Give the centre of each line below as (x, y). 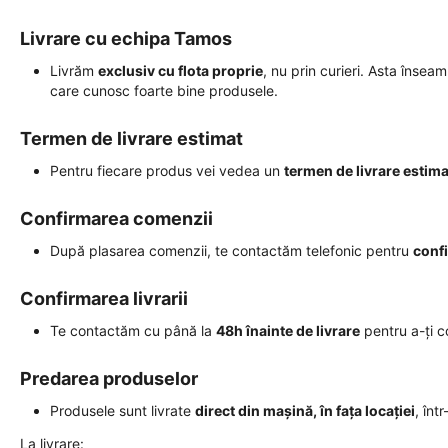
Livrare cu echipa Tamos (126, 38)
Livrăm (74, 70)
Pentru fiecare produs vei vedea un (167, 170)
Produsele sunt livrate (122, 410)
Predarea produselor (109, 378)
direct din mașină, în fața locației (305, 410)
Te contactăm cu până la (133, 330)
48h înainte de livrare (288, 330)
